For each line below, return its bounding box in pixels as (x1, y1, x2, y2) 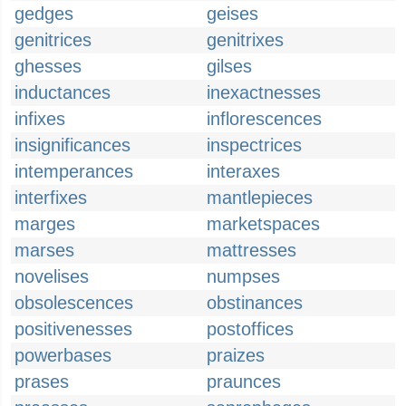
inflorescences (207, 109, 322, 129)
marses (14, 240, 74, 260)
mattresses (207, 240, 296, 260)
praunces (207, 372, 281, 391)
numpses (207, 266, 280, 286)
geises (207, 4, 258, 24)
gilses (207, 56, 252, 76)
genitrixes (207, 30, 284, 50)
